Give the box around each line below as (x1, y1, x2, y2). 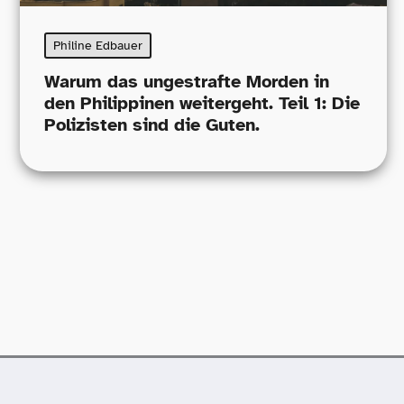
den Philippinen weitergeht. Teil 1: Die (44, 91, 360, 115)
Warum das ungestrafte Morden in (44, 69, 329, 93)
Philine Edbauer (53, 38, 142, 54)
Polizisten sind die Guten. (44, 113, 260, 136)
